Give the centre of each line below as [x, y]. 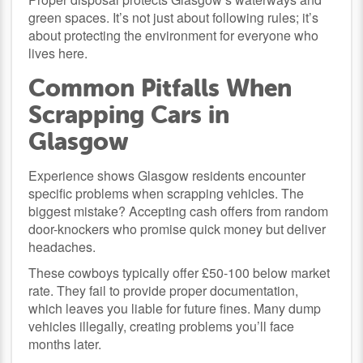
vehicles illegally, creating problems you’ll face [162, 326]
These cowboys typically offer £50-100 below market [179, 272]
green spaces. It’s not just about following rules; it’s [174, 17]
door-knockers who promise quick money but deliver [177, 228]
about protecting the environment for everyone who [174, 35]
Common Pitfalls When [160, 88]
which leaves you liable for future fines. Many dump [175, 308]
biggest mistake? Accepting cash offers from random [179, 211]
